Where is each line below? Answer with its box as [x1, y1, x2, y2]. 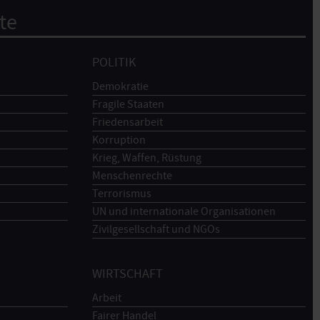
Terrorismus [91, 186, 151, 201]
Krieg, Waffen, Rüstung [91, 150, 201, 165]
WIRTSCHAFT [91, 266, 163, 283]
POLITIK [91, 54, 136, 71]
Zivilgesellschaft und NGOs [91, 221, 220, 236]
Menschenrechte [91, 168, 172, 183]
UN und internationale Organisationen [91, 204, 276, 219]
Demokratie [91, 79, 149, 94]
